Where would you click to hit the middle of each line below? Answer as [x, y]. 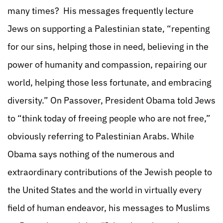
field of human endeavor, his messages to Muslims [109, 208]
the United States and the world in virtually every [105, 190]
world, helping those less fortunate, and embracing [110, 82]
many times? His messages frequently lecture [101, 11]
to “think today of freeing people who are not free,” [109, 118]
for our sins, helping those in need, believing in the [108, 47]
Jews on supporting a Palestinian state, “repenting [109, 29]
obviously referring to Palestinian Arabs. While [101, 136]
